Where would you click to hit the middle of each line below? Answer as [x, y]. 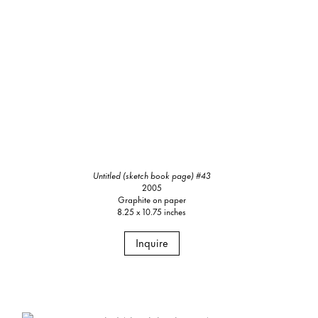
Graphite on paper [152, 199]
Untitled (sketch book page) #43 [152, 175]
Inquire [152, 243]
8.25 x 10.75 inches [152, 212]
